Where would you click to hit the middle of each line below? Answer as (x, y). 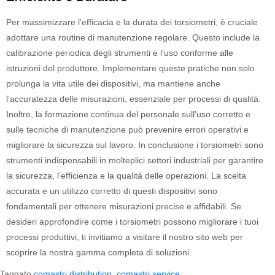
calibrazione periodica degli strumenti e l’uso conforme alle (120, 53)
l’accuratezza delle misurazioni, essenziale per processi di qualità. (134, 99)
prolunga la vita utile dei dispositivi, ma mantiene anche (113, 83)
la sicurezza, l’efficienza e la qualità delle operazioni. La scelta (126, 176)
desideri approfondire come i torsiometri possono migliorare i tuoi (132, 222)
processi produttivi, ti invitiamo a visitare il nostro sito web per (125, 237)
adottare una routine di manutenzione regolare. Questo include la (133, 37)
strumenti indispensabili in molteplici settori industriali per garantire (135, 160)
